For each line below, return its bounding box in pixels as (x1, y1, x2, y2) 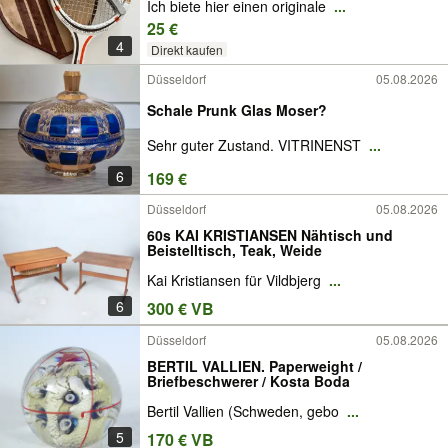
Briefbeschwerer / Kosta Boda (270, 370, 350, 391)
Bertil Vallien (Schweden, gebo (147, 400, 343, 421)
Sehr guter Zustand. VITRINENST (147, 134, 365, 155)
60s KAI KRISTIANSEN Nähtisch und (147, 224, 393, 245)
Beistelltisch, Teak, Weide (147, 239, 322, 260)
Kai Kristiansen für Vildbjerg (147, 269, 325, 290)
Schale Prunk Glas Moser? (147, 99, 327, 120)
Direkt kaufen (150, 40, 223, 58)
